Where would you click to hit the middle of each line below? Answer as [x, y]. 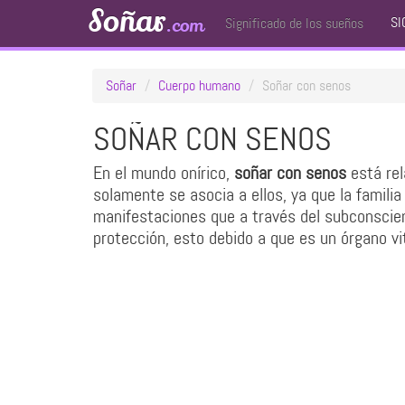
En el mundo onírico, [164, 173]
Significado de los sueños [294, 23]
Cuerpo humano [199, 85]
